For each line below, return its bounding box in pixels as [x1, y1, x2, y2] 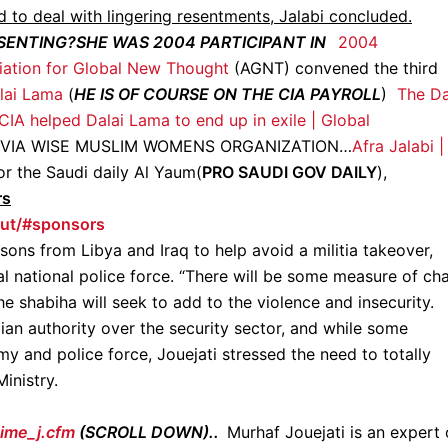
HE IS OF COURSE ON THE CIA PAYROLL [74, 84, 381, 104]
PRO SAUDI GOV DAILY [202, 162, 377, 182]
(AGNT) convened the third [229, 58, 438, 78]
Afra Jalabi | [352, 136, 444, 156]
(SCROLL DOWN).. [75, 422, 227, 442]
